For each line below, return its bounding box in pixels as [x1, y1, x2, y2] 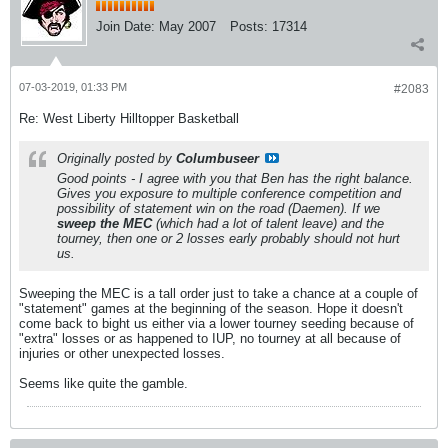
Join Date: [96, 19, 155, 34]
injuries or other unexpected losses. [19, 346, 225, 361]
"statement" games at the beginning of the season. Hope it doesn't [19, 301, 403, 316]
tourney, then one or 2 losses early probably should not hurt [57, 231, 400, 246]
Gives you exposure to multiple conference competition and [57, 186, 401, 201]
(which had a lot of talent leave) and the [156, 216, 384, 231]
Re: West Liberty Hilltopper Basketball [19, 111, 239, 126]
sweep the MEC [57, 216, 156, 231]
